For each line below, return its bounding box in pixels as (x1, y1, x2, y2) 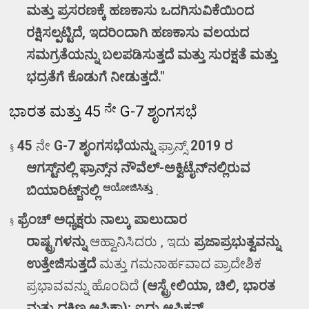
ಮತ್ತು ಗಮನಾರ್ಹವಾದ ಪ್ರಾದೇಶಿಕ (99, 256, 262, 272)
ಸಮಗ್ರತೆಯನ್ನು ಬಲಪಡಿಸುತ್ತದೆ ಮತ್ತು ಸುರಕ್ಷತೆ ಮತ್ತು (26, 46, 278, 63)
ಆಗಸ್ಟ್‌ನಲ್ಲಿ (26, 160, 77, 177)
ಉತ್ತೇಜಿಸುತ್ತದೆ (26, 256, 97, 272)
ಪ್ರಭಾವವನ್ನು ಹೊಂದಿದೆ (26, 278, 139, 295)
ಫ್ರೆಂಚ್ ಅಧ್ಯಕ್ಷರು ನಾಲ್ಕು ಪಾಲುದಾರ (17, 212, 188, 228)
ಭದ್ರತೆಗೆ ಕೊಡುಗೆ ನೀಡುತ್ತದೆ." (26, 68, 166, 85)
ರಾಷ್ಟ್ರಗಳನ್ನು (26, 234, 87, 250)
